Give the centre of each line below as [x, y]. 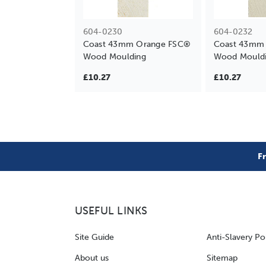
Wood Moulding [114, 56]
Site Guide [94, 237]
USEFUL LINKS [111, 211]
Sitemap [222, 258]
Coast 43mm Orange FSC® [137, 44]
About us [91, 258]
